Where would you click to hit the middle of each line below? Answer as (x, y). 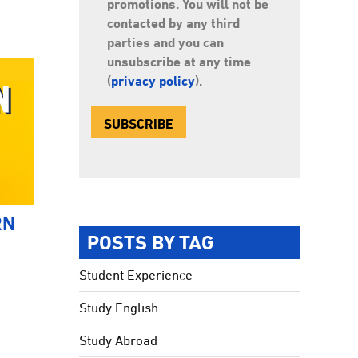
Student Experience (136, 275)
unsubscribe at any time (179, 61)
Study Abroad (119, 340)
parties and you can (166, 42)
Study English (119, 308)
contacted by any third (174, 23)
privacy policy (153, 80)
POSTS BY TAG (151, 242)
